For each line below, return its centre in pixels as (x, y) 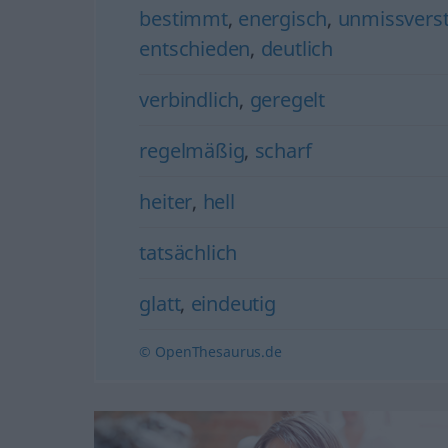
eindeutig (233, 303)
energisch (283, 18)
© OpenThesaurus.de (210, 351)
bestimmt (183, 18)
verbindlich (189, 99)
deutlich (296, 48)
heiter (166, 201)
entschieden (195, 48)
